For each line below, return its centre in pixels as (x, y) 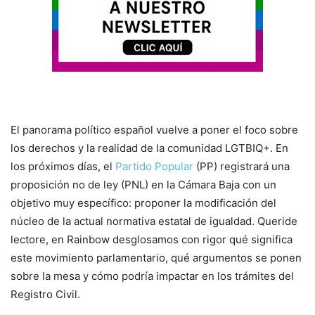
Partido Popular (154, 166)
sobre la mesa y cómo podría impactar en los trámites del (152, 276)
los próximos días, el (63, 166)
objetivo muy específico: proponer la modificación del (143, 202)
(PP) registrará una (242, 166)
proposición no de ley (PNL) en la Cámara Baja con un (143, 184)
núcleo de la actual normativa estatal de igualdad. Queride (154, 221)
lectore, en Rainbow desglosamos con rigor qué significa (152, 239)
